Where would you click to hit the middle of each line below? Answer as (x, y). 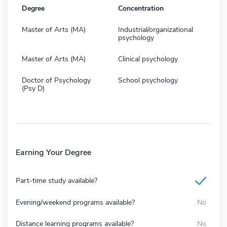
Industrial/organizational (156, 29)
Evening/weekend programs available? (75, 202)
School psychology (148, 80)
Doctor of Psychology (56, 80)
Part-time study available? (56, 180)
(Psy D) (33, 88)
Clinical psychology (148, 59)
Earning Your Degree (53, 152)
